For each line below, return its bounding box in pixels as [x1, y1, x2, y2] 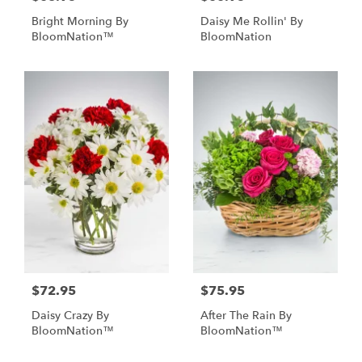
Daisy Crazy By [32, 307, 109, 323]
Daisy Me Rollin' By [200, 14, 303, 30]
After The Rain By [200, 307, 292, 323]
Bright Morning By [32, 14, 128, 30]
